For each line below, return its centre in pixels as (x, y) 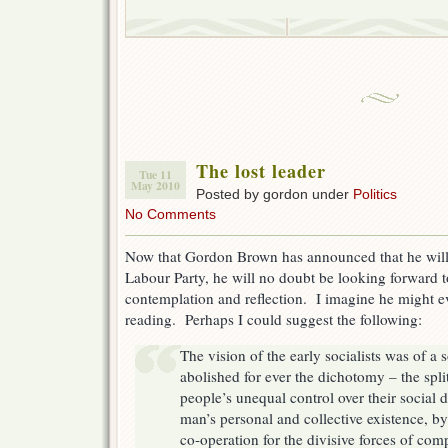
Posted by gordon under (274, 194)
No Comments (170, 214)
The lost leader (261, 171)
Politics (375, 194)
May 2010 (155, 186)
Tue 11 (155, 175)
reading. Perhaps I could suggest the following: (273, 319)
